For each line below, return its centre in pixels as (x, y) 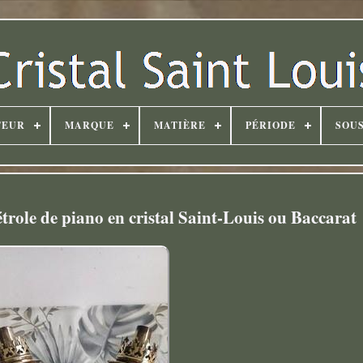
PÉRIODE (270, 125)
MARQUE (89, 125)
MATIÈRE (179, 125)
